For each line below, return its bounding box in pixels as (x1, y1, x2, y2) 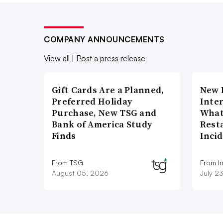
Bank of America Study (52, 117, 152, 130)
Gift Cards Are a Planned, (52, 83, 164, 96)
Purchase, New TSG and (52, 106, 157, 119)
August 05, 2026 (52, 168, 109, 177)
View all (44, 53, 70, 63)
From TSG (52, 158, 83, 167)
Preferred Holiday (52, 95, 132, 108)
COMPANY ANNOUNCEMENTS (44, 34, 165, 44)
